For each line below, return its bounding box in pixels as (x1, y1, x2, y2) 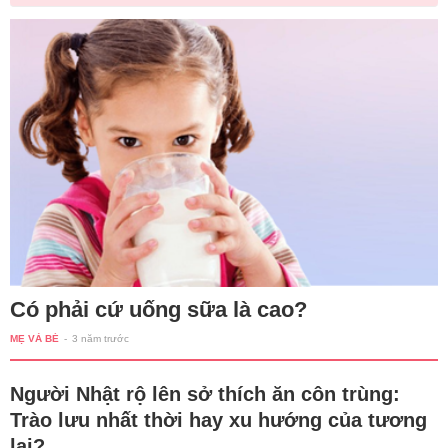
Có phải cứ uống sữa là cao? (10, 296, 307, 322)
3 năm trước (72, 332, 129, 344)
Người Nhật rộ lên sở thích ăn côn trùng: (10, 382, 400, 405)
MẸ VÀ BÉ (10, 332, 59, 344)
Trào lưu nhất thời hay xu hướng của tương (10, 408, 427, 431)
